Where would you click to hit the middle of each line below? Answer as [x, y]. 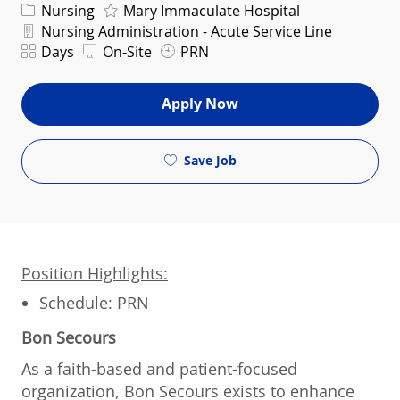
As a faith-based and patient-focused [159, 368]
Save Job [210, 161]
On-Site [125, 51]
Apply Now [200, 104]
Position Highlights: [95, 273]
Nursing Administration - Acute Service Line [185, 31]
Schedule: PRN [94, 302]
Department [57, 29]
